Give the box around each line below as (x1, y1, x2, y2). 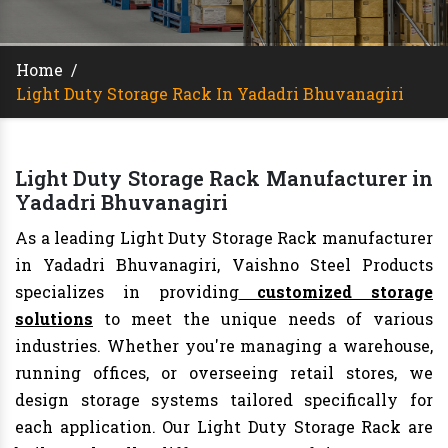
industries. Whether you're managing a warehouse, (15, 335, 433, 357)
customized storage (238, 281, 433, 303)
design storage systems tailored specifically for (15, 389, 433, 411)
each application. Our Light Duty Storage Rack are (15, 416, 433, 438)
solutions (15, 308, 93, 330)
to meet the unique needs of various (93, 308, 433, 330)
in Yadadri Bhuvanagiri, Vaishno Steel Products (15, 254, 433, 276)
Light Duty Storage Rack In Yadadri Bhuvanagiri (16, 83, 404, 105)
